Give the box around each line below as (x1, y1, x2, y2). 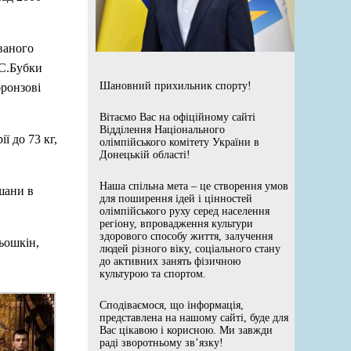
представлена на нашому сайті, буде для (100, 311, 288, 324)
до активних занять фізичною (100, 255, 241, 267)
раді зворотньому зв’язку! (100, 336, 223, 349)
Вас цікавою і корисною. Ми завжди (100, 324, 273, 336)
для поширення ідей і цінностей (100, 192, 252, 204)
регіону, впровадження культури (100, 217, 253, 230)
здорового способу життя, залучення (100, 230, 273, 242)
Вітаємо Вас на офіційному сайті (100, 110, 255, 123)
